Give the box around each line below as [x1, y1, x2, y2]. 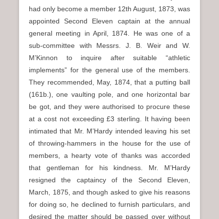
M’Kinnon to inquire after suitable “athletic [29, 54, 190, 62]
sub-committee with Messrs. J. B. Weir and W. [29, 42, 190, 49]
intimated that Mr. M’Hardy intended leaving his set [29, 127, 190, 135]
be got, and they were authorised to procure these [29, 103, 190, 110]
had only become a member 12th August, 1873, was [29, 5, 190, 13]
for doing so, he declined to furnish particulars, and [29, 200, 190, 208]
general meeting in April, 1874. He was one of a [29, 29, 190, 37]
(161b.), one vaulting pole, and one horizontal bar [29, 90, 190, 98]
